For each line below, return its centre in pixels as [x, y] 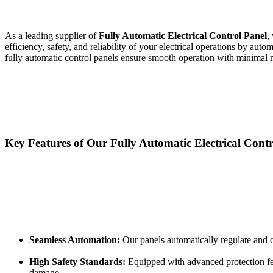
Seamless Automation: [75, 240]
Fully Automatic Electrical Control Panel [183, 35]
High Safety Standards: [77, 262]
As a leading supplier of [52, 35]
